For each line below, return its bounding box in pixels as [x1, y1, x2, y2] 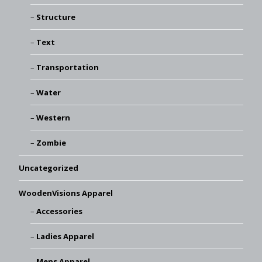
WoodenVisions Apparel [19, 187, 113, 198]
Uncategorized [19, 162, 78, 173]
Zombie [36, 137, 66, 148]
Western [36, 112, 70, 123]
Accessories [36, 205, 82, 216]
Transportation [36, 61, 99, 73]
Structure [36, 11, 75, 22]
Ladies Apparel [36, 230, 94, 242]
